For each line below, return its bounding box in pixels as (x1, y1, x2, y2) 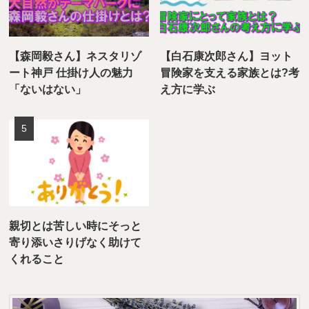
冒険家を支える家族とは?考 (160, 66, 300, 79)
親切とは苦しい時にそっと (9, 219, 142, 232)
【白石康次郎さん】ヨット (160, 50, 293, 63)
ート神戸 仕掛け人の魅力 (9, 66, 134, 79)
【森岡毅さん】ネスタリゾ (9, 50, 142, 63)
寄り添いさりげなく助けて (9, 235, 142, 248)
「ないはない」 (9, 83, 87, 96)
